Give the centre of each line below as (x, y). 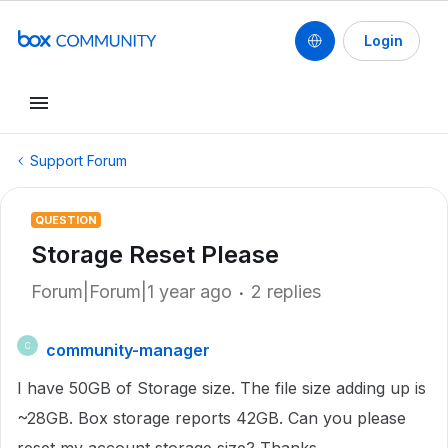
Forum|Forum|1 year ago (131, 291)
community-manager (128, 350)
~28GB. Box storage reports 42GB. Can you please (211, 418)
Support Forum (78, 160)
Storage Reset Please (155, 254)
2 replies (286, 291)
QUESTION (66, 220)
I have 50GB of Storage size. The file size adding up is (221, 388)
